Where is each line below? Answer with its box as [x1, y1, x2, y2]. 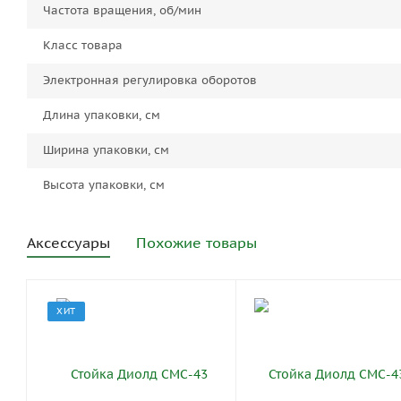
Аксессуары [27, 234, 110, 252]
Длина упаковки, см [43, 107, 160, 124]
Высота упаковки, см [43, 177, 165, 193]
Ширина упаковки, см [43, 142, 169, 158]
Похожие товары [136, 234, 257, 252]
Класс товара [43, 38, 123, 54]
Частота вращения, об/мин [43, 3, 201, 19]
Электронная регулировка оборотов [43, 73, 257, 89]
